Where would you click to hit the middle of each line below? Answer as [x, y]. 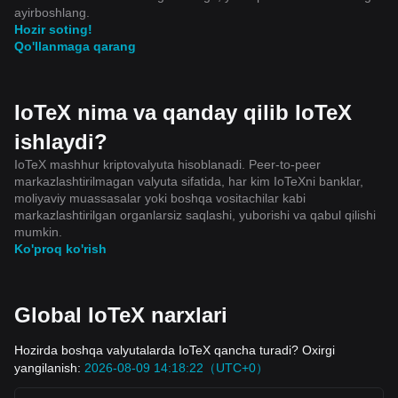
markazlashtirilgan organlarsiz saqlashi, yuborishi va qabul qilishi [195, 215]
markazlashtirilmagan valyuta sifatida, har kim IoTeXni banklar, [189, 181]
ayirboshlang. [52, 12]
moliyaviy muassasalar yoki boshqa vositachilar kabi [160, 198]
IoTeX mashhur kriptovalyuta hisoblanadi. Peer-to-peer [167, 164]
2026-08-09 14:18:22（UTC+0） [176, 367]
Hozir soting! [53, 29]
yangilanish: [49, 367]
